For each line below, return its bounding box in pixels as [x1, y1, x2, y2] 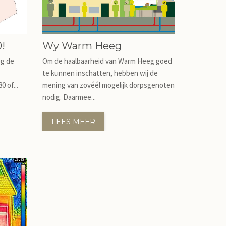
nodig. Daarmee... [42, 92, 96, 102]
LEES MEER [51, 117, 95, 126]
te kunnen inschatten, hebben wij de [42, 68, 158, 78]
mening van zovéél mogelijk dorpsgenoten [42, 80, 175, 90]
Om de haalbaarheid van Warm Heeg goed [42, 56, 172, 66]
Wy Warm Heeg [42, 40, 122, 52]
